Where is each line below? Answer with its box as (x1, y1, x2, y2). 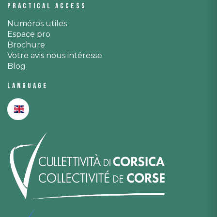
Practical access (7, 1, 87, 11)
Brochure (7, 40, 45, 50)
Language (7, 81, 48, 91)
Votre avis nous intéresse (7, 51, 102, 61)
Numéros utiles (7, 19, 67, 29)
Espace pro (7, 30, 50, 39)
